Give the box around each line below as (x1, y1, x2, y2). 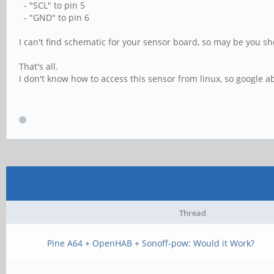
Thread (179, 207, 206, 218)
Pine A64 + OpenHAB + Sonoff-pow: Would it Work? (47, 237, 255, 249)
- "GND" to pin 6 (19, 11, 89, 23)
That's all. (19, 60, 58, 72)
